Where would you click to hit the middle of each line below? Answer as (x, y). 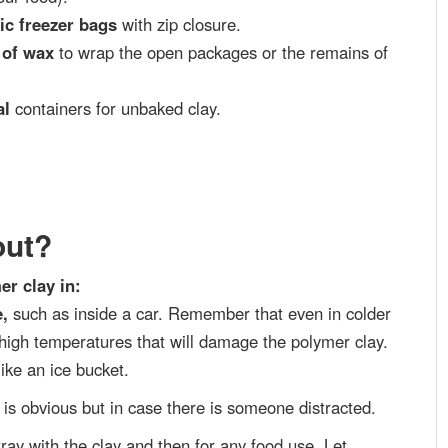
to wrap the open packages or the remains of (221, 52)
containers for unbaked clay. (115, 108)
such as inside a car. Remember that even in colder (199, 313)
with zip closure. (181, 24)
